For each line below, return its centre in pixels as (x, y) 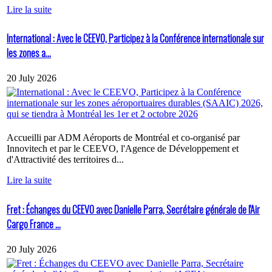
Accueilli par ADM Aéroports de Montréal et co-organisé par (123, 138)
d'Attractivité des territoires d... (65, 160)
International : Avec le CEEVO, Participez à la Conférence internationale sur (135, 39)
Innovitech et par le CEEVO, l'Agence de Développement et (123, 149)
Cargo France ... (34, 224)
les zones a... (29, 53)
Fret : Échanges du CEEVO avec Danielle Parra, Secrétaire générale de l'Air (133, 209)
